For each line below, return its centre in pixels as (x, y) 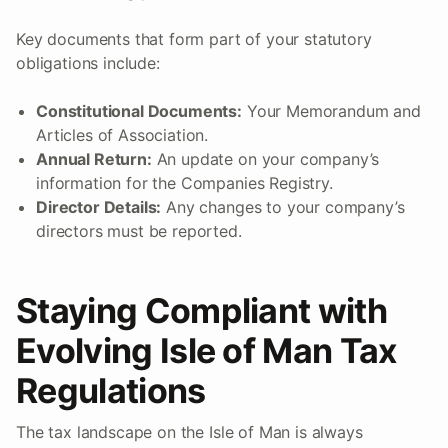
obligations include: (88, 63)
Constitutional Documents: (139, 111)
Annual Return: (94, 159)
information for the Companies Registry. (184, 183)
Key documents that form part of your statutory (194, 39)
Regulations (111, 391)
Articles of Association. (122, 135)
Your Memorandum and (331, 111)
